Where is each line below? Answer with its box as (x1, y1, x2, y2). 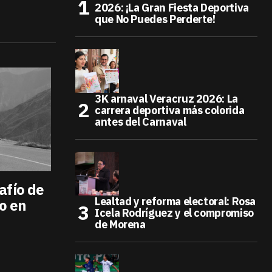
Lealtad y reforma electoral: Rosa (95, 194, 256, 208)
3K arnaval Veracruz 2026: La (95, 92, 238, 106)
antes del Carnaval (95, 115, 186, 129)
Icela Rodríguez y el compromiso (95, 206, 254, 220)
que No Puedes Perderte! (95, 12, 216, 26)
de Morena (95, 217, 146, 231)
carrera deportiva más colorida (95, 103, 245, 117)
